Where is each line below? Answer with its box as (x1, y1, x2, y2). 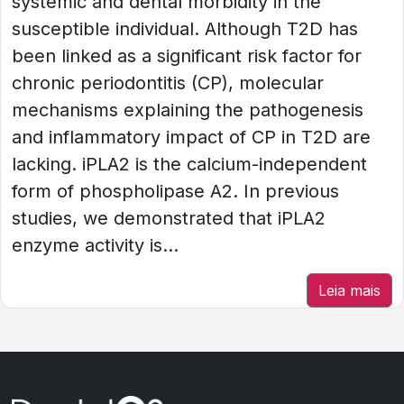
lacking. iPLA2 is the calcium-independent (12, 153, 367, 175)
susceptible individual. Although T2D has (12, 18, 358, 40)
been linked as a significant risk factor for (12, 45, 362, 67)
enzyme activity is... (12, 234, 179, 256)
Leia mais (318, 281, 381, 299)
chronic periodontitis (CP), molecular (12, 72, 324, 94)
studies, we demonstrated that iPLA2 (12, 207, 326, 229)
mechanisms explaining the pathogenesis (12, 99, 363, 121)
